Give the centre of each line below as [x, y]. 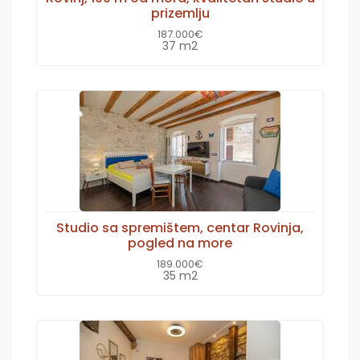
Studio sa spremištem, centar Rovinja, [180, 227]
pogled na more [180, 243]
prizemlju [180, 13]
